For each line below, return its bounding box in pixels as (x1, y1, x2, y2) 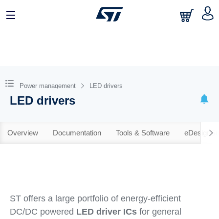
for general (136, 207, 181, 217)
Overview (7, 129, 38, 137)
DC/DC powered (9, 207, 76, 217)
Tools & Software (116, 129, 170, 137)
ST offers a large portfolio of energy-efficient (9, 194, 181, 203)
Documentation (53, 129, 101, 137)
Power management (19, 82, 76, 89)
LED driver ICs (76, 207, 137, 217)
